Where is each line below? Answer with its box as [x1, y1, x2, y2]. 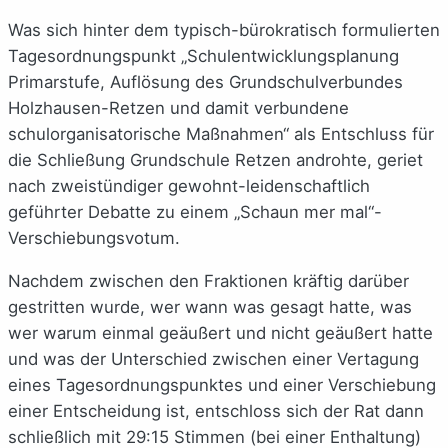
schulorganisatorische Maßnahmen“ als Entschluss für [8, 123, 434, 144]
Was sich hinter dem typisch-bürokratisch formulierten [8, 19, 440, 40]
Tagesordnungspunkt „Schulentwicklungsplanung [8, 45, 399, 66]
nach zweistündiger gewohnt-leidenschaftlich [8, 175, 370, 196]
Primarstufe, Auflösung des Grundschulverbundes [8, 71, 403, 92]
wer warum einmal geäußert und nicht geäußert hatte [8, 322, 433, 343]
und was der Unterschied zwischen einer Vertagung [8, 348, 419, 369]
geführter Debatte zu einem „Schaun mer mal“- [8, 201, 382, 222]
